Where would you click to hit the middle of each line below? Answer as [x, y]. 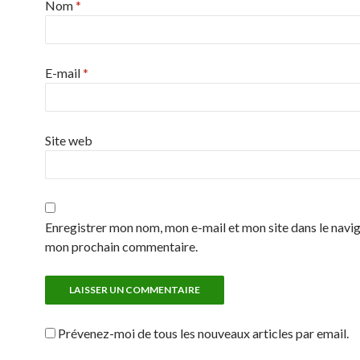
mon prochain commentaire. [121, 246]
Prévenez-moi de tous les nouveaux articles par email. [203, 333]
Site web [69, 140]
